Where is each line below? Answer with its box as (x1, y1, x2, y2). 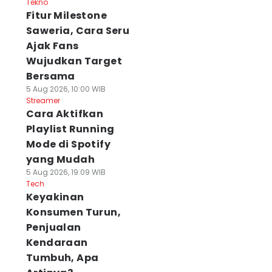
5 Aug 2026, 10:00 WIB (25, 84, 106, 94)
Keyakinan (25, 190, 84, 204)
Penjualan (25, 220, 81, 234)
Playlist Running (25, 122, 115, 136)
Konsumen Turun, (25, 205, 121, 219)
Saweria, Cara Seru (25, 24, 130, 38)
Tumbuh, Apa (25, 251, 99, 265)
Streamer (25, 95, 60, 106)
